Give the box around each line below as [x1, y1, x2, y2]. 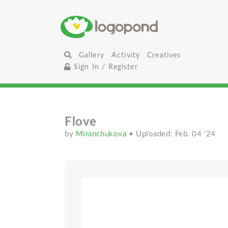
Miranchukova [75, 130, 129, 138]
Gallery [78, 51, 104, 59]
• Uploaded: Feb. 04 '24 [128, 130, 216, 138]
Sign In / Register [71, 63, 138, 71]
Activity [111, 51, 140, 59]
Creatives [147, 51, 181, 59]
